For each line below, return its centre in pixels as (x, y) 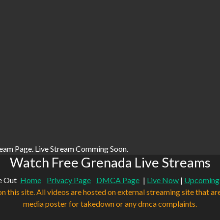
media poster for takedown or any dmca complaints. (110, 204)
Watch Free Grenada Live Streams (110, 163)
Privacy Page (69, 180)
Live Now (163, 180)
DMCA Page (118, 180)
